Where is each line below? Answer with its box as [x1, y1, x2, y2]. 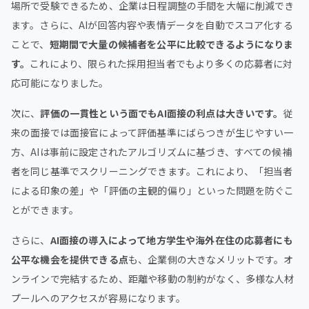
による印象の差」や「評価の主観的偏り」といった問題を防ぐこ [11, 183, 295, 197]
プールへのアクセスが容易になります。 [11, 291, 186, 305]
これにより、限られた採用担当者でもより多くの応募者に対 [30, 57, 293, 70]
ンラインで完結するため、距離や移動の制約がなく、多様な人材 [11, 272, 295, 286]
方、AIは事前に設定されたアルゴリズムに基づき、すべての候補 [11, 145, 292, 159]
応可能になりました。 [11, 76, 109, 90]
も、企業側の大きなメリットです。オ [128, 252, 294, 266]
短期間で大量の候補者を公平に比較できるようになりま [49, 37, 294, 51]
